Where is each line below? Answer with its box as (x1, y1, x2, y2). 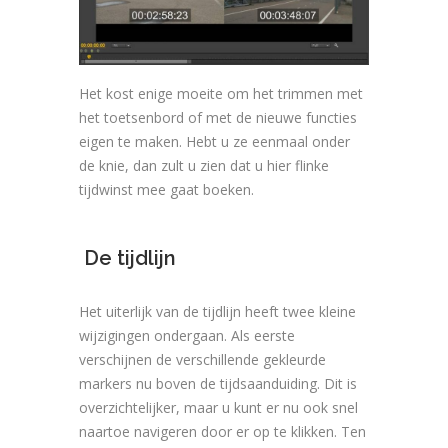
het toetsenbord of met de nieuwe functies (79, 108, 357, 128)
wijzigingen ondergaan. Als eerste (79, 326, 295, 346)
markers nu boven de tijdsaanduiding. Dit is (79, 374, 357, 394)
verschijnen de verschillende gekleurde (79, 350, 326, 370)
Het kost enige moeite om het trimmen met (79, 84, 363, 104)
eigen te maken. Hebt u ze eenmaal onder (79, 132, 350, 152)
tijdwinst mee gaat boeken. (79, 180, 254, 200)
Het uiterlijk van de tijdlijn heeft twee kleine (79, 302, 356, 322)
